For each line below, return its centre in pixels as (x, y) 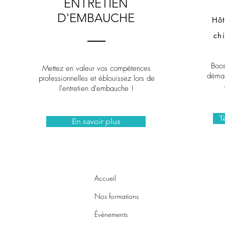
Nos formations (117, 196)
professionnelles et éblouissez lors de (96, 78)
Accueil (105, 178)
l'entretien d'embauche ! (96, 88)
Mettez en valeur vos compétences (96, 68)
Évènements (111, 214)
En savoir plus (96, 121)
